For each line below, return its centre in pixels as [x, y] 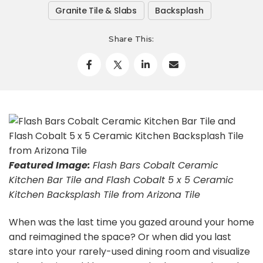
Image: [74, 165]
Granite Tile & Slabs [96, 11]
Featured [32, 165]
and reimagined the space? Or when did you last [120, 237]
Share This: [131, 39]
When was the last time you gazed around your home [131, 222]
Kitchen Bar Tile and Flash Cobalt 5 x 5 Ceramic [121, 180]
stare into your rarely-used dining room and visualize [129, 252]
